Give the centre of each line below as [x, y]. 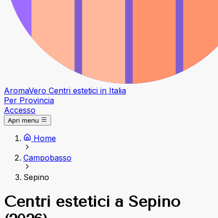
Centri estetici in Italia [87, 91]
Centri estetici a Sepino [92, 201]
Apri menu [23, 120]
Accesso [20, 110]
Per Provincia [29, 100]
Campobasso [47, 158]
